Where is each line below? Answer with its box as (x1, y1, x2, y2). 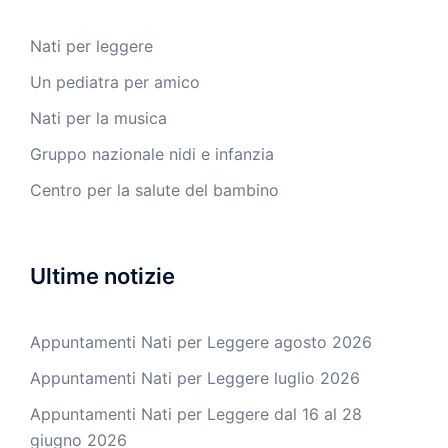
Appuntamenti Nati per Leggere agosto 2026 (30, 331, 372, 352)
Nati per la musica (30, 107, 167, 128)
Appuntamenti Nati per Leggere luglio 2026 (30, 367, 360, 388)
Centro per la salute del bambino (30, 179, 279, 200)
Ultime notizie (30, 262, 175, 289)
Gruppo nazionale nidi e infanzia (30, 143, 274, 164)
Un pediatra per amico (30, 71, 200, 92)
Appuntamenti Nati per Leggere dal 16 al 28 (30, 403, 362, 424)
